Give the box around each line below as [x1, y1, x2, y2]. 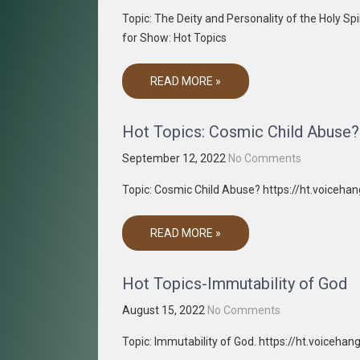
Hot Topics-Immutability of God [122, 274, 347, 293]
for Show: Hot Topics [122, 31, 227, 44]
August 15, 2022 [122, 304, 205, 317]
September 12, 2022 [122, 152, 226, 165]
